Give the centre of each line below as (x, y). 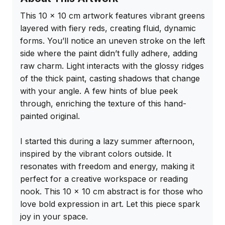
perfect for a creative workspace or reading (104, 179)
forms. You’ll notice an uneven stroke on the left (113, 40)
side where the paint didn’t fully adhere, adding (109, 53)
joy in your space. (54, 216)
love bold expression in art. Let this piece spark (110, 204)
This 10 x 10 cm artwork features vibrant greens (113, 15)
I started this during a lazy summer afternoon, (107, 141)
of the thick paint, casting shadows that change (110, 78)
